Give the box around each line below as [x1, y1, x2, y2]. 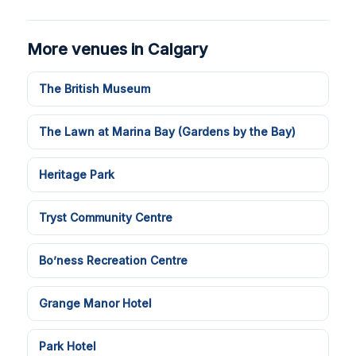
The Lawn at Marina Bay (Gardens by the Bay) [39, 125, 296, 138]
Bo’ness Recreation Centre [39, 253, 188, 267]
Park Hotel [39, 339, 96, 353]
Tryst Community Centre [39, 211, 172, 224]
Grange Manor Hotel [39, 296, 152, 310]
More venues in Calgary [27, 40, 208, 59]
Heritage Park [39, 168, 114, 181]
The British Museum [39, 82, 150, 95]
